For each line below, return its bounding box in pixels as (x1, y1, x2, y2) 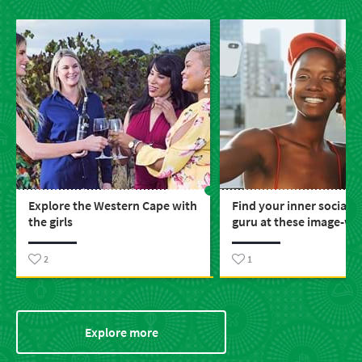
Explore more (84, 324, 158, 341)
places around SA (232, 229, 326, 246)
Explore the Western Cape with (28, 197, 197, 214)
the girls (28, 213, 73, 230)
